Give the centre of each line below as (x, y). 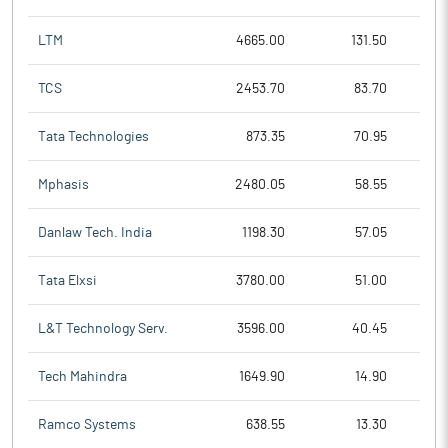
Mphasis (63, 184)
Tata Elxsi (67, 280)
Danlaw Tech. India (95, 232)
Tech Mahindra (82, 376)
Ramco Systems (87, 425)
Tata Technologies (93, 136)
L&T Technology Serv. (103, 328)
